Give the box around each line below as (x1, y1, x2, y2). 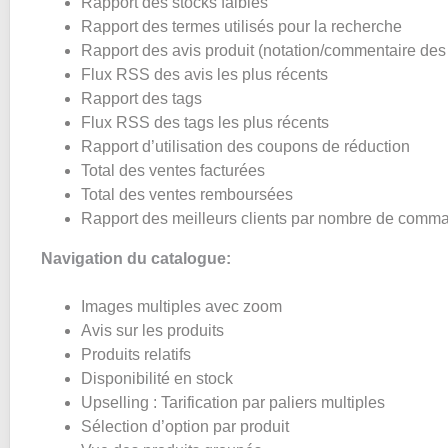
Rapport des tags (81, 90, 202, 107)
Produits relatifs (81, 346, 191, 363)
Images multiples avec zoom (81, 298, 282, 315)
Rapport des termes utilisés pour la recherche (81, 18, 402, 35)
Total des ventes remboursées (81, 186, 293, 203)
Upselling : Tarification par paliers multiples (81, 394, 385, 411)
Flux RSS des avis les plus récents (81, 66, 328, 83)
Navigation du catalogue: (41, 250, 231, 267)
